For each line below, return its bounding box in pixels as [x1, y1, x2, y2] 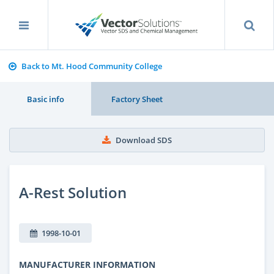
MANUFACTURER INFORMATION [19, 258, 155, 270]
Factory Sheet [111, 93, 163, 105]
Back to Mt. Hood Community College [21, 61, 162, 72]
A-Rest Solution [19, 182, 127, 202]
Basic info [27, 93, 65, 105]
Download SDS [116, 135, 172, 146]
